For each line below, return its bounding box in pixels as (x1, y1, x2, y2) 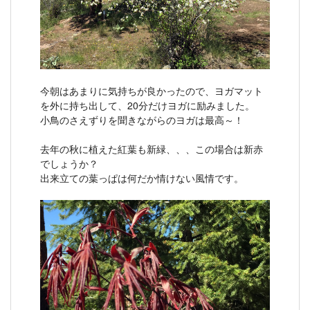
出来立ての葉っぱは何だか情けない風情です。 (40, 170, 244, 185)
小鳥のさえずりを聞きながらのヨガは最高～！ (40, 112, 244, 127)
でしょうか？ (40, 156, 98, 170)
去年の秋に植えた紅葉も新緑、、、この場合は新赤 (40, 141, 263, 156)
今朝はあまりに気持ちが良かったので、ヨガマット (40, 83, 263, 98)
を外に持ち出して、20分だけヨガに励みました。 (40, 98, 255, 112)
